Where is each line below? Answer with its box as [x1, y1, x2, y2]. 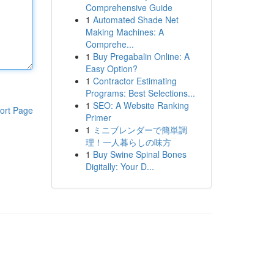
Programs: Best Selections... [85, 87, 195, 99]
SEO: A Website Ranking [92, 99, 189, 111]
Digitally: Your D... [85, 160, 154, 172]
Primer [85, 111, 111, 124]
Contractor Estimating [92, 75, 177, 87]
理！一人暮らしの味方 [85, 136, 171, 148]
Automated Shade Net [92, 13, 179, 26]
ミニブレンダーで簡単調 [92, 124, 187, 136]
